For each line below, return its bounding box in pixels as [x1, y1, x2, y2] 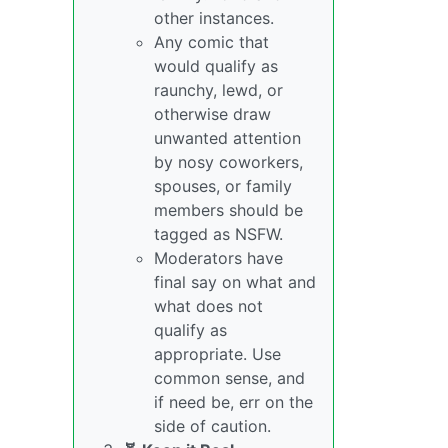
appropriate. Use [154, 344, 281, 364]
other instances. [154, 8, 274, 28]
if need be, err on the [154, 392, 313, 412]
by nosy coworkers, [154, 152, 303, 172]
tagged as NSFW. [154, 224, 283, 244]
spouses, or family [154, 176, 292, 196]
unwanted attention [154, 128, 301, 148]
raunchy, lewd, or [154, 80, 283, 100]
